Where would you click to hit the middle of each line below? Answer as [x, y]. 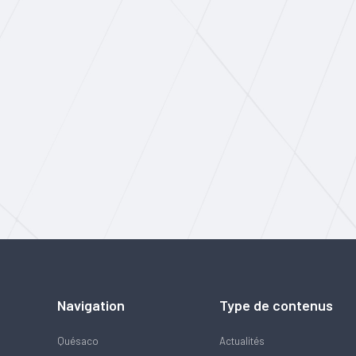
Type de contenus [276, 305]
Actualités [242, 341]
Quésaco [78, 341]
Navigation [91, 305]
